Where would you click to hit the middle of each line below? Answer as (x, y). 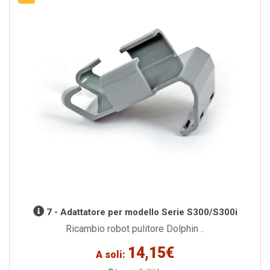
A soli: (112, 255)
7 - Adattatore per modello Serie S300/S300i (140, 212)
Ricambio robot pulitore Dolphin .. (135, 229)
